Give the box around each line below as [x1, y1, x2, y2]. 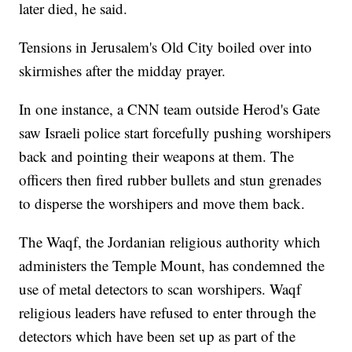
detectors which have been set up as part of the [19, 325, 296, 346]
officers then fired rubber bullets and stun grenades [19, 169, 322, 189]
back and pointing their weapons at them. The [19, 145, 295, 166]
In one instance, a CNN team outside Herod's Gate [19, 98, 321, 119]
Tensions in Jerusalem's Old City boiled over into [19, 36, 313, 57]
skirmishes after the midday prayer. [19, 60, 226, 80]
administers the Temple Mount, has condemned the [19, 255, 325, 275]
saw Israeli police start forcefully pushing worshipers [19, 122, 332, 142]
